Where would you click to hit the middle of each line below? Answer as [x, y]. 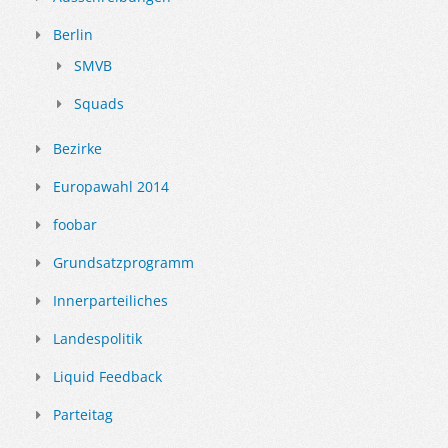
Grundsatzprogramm [123, 263]
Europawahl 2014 [111, 187]
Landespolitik [97, 339]
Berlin [73, 35]
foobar [75, 225]
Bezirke [77, 149]
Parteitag [83, 415]
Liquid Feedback [107, 377]
